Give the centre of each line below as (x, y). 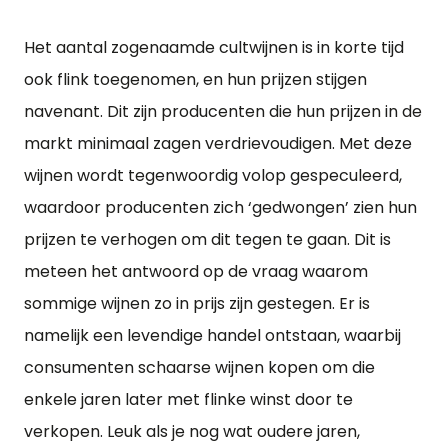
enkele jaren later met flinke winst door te (188, 399)
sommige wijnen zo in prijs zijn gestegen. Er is (197, 303)
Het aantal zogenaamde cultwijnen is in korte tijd (214, 47)
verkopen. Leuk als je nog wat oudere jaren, (192, 431)
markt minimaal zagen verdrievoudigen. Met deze (218, 143)
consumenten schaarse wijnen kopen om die (199, 367)
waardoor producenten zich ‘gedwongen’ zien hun (220, 207)
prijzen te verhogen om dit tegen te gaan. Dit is (207, 239)
